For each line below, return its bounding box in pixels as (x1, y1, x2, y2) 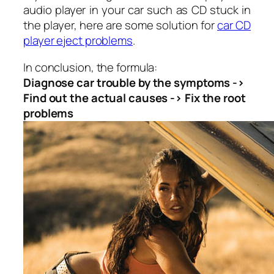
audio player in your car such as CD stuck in (23, 2, 251, 18)
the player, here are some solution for (23, 17, 218, 34)
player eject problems (23, 32, 133, 49)
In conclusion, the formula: (23, 59, 158, 75)
